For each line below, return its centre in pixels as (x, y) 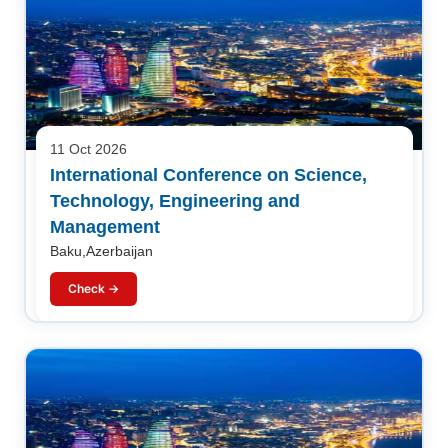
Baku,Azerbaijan (101, 251)
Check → (93, 288)
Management (104, 226)
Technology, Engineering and (174, 200)
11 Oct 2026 (88, 149)
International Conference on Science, (208, 174)
